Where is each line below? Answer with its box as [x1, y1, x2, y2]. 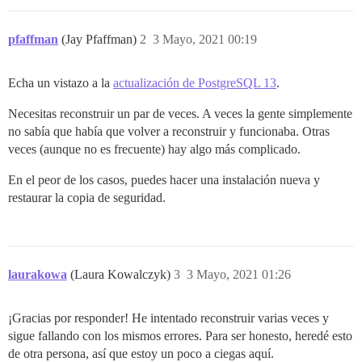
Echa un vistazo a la [8, 76, 113, 90]
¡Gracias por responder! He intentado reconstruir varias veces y [8, 311, 329, 325]
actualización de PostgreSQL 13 [113, 76, 276, 90]
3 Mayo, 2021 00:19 [153, 32, 257, 46]
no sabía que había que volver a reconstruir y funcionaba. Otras [8, 124, 330, 138]
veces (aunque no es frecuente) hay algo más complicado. [8, 142, 301, 156]
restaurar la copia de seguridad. [8, 191, 166, 204]
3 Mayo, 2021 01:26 [187, 267, 291, 281]
